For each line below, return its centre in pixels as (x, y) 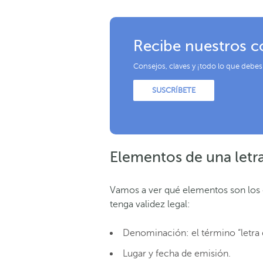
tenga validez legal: (150, 204)
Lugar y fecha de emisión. (177, 253)
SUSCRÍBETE (174, 90)
